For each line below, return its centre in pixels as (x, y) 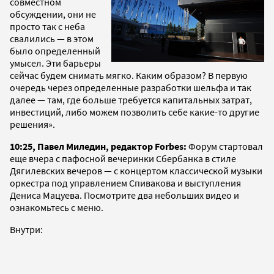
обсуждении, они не (53, 14)
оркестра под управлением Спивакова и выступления (125, 183)
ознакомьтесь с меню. (57, 207)
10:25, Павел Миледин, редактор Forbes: (99, 146)
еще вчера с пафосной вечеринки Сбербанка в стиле (123, 158)
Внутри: (26, 229)
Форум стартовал (226, 146)
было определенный (55, 50)
